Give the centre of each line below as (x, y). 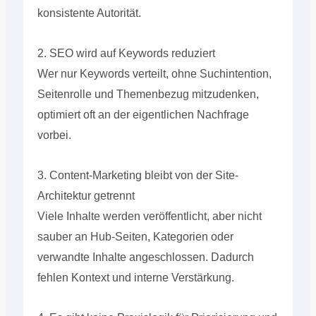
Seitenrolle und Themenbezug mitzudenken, (148, 94)
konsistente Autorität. (89, 13)
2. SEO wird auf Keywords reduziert (126, 53)
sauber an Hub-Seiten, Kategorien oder (135, 236)
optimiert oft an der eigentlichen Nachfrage (143, 114)
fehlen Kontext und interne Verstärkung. (135, 277)
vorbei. (54, 135)
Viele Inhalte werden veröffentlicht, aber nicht (149, 216)
